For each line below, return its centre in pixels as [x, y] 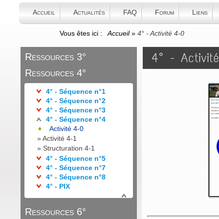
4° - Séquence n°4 [76, 119]
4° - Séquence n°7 [76, 168]
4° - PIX [58, 186]
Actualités [89, 12]
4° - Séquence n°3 [75, 110]
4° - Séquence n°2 [75, 101]
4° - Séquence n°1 [75, 91]
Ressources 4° [55, 73]
